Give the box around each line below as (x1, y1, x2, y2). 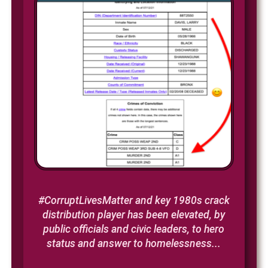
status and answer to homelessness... (47, 237, 221, 250)
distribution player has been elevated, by (42, 209, 226, 221)
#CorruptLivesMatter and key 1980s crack (38, 194, 230, 207)
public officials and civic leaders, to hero (43, 223, 225, 236)
